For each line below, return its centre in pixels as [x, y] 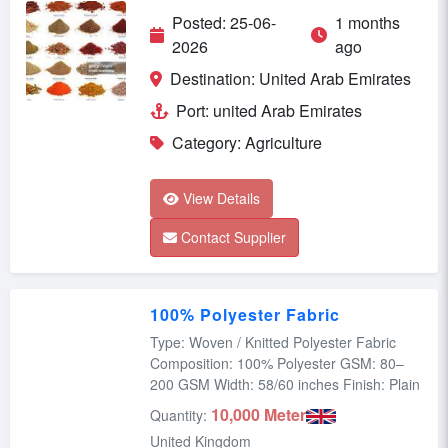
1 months [367, 22]
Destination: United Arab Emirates [290, 78]
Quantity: [178, 414]
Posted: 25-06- [224, 22]
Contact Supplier [233, 236]
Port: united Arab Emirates [269, 110]
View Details [221, 197]
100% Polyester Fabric [245, 314]
